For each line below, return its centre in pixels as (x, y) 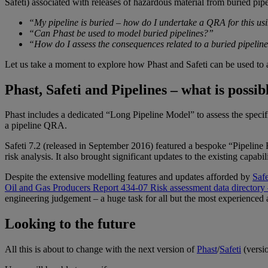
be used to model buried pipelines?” (144, 33)
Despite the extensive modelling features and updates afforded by (129, 177)
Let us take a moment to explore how (76, 64)
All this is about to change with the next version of (101, 249)
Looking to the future (70, 224)
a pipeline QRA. (36, 126)
